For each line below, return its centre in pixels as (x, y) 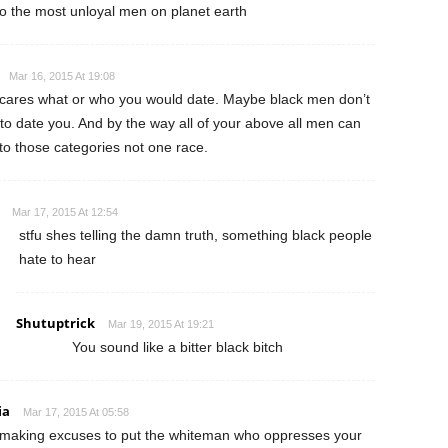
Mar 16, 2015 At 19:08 (61, 76)
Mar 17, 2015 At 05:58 (75, 412)
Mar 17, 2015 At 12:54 (64, 212)
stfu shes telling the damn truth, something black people (195, 235)
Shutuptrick (55, 323)
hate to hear (57, 259)
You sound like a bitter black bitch (177, 347)
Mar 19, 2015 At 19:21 (160, 324)
